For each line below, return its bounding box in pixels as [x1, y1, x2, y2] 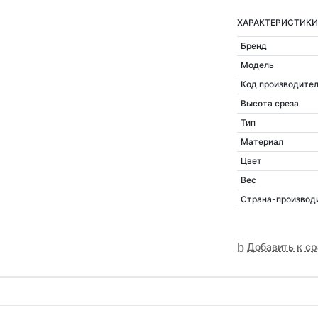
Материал [240, 136, 283, 148]
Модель [240, 60, 274, 71]
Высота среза [240, 98, 299, 109]
